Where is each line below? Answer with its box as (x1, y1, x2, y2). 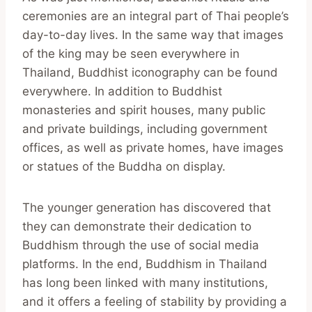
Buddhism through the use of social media (22, 237, 259, 252)
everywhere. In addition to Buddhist (22, 84, 222, 98)
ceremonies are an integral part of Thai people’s (22, 8, 289, 23)
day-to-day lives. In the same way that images (22, 27, 283, 42)
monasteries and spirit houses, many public (22, 102, 265, 117)
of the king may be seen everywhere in (22, 46, 240, 61)
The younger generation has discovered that (22, 200, 271, 214)
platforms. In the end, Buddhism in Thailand (22, 256, 267, 271)
